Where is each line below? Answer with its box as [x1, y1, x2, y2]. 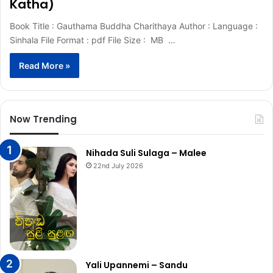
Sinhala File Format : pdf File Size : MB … [10, 35, 175, 46]
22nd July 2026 [93, 161, 143, 171]
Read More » [19, 60, 70, 71]
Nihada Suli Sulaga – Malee [86, 147, 207, 160]
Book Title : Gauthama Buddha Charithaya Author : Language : [10, 21, 258, 32]
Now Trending [10, 113, 77, 126]
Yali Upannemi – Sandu [86, 259, 188, 272]
